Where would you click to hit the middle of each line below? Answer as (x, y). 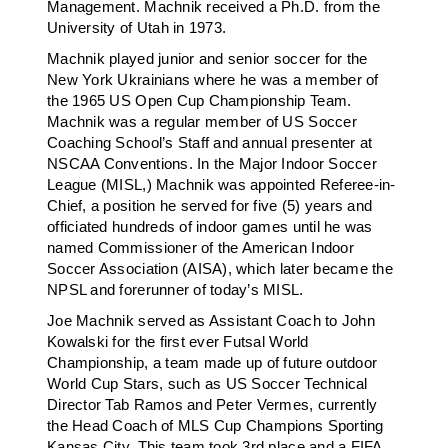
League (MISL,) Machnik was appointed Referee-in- (221, 185)
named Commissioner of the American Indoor (200, 248)
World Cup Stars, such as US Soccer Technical (207, 384)
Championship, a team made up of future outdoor (212, 363)
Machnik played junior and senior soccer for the (207, 59)
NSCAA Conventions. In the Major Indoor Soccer (212, 164)
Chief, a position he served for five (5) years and (210, 206)
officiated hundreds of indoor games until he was (210, 227)
